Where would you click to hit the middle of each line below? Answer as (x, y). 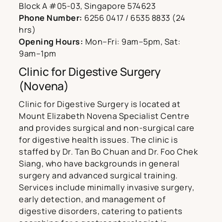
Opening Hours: (51, 42)
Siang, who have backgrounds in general (99, 164)
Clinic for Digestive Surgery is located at (100, 104)
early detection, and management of (92, 199)
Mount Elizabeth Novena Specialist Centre (104, 116)
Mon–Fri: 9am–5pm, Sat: (132, 42)
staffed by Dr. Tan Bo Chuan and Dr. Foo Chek (108, 152)
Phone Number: (51, 18)
